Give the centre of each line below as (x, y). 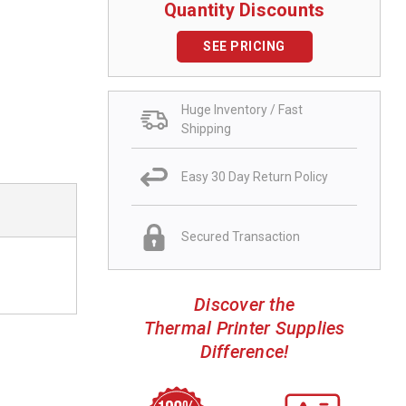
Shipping (206, 129)
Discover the (244, 304)
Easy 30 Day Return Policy (255, 176)
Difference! (244, 351)
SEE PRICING (244, 47)
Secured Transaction (241, 237)
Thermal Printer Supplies (244, 328)
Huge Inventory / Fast (242, 110)
